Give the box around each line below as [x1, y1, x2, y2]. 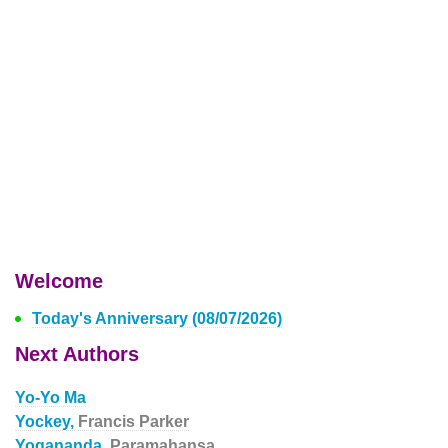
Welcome [15, 270, 103, 292]
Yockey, [15, 413, 78, 430]
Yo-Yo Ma [15, 389, 86, 406]
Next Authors [15, 343, 139, 365]
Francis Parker [78, 413, 189, 430]
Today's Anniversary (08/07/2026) [32, 310, 282, 327]
